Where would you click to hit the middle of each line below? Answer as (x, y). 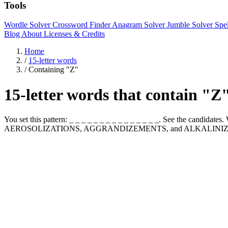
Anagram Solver (139, 25)
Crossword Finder (82, 25)
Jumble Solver (191, 25)
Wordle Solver (28, 25)
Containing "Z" (53, 70)
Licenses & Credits (74, 34)
